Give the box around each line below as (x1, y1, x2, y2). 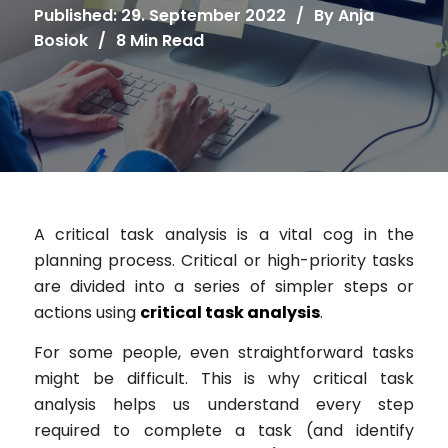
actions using (33, 301, 140, 324)
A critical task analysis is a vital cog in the (33, 223, 415, 246)
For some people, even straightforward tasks (33, 340, 415, 364)
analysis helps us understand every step (33, 392, 415, 416)
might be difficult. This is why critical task (33, 366, 415, 390)
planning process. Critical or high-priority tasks (33, 249, 415, 272)
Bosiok (33, 28, 88, 52)
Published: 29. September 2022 (33, 3, 286, 27)
